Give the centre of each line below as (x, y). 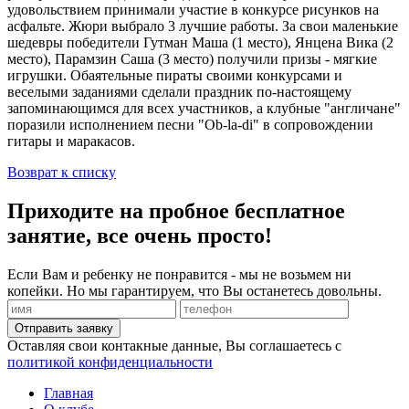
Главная (68, 393)
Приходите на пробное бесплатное (176, 210)
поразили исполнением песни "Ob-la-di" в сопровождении (190, 124)
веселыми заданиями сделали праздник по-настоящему (179, 91)
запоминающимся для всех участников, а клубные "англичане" (204, 108)
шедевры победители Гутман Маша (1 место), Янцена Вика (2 (200, 42)
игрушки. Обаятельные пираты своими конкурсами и (175, 75)
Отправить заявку (64, 328)
